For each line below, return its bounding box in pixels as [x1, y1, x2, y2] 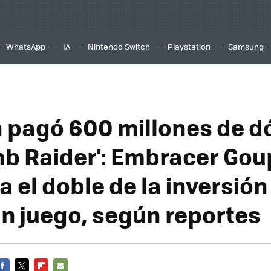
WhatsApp [6, 41, 45, 52]
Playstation [168, 41, 211, 52]
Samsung [228, 41, 264, 52]
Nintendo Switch [88, 41, 150, 52]
